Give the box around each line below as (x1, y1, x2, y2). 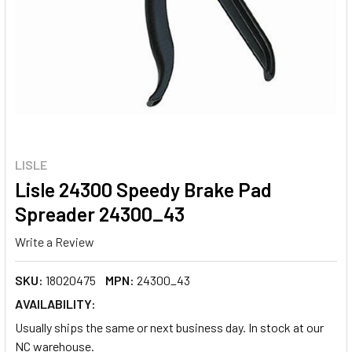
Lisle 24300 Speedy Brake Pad (15, 178, 272, 201)
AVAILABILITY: (15, 295, 96, 311)
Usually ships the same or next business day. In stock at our (15, 319, 324, 335)
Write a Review (15, 233, 94, 249)
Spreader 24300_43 (15, 202, 185, 225)
